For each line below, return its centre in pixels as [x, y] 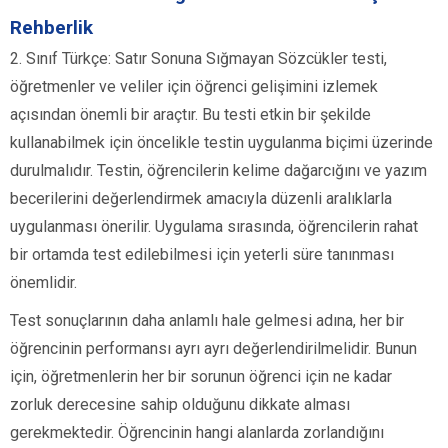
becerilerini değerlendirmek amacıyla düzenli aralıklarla [201, 199]
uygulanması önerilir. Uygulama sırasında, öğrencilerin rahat [214, 227]
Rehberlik [51, 28]
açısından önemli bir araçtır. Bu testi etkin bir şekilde [190, 115]
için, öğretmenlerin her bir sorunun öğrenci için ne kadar [201, 377]
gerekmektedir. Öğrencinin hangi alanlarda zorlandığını [197, 433]
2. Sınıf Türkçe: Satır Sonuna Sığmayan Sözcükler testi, [198, 59]
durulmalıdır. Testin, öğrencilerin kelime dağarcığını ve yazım [218, 171]
